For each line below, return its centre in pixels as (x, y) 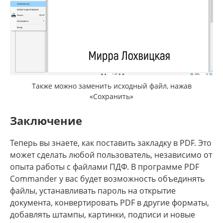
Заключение (46, 120)
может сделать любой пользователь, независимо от (111, 155)
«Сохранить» (111, 96)
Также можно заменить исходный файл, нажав (111, 86)
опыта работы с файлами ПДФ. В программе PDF (105, 167)
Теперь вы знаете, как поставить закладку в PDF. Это (111, 143)
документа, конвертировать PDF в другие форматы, (110, 202)
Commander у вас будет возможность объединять (107, 178)
